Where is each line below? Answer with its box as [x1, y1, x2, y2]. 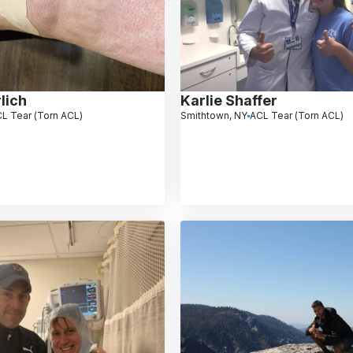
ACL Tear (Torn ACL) [250, 110, 344, 122]
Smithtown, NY [180, 110, 248, 122]
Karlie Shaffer [180, 92, 278, 110]
